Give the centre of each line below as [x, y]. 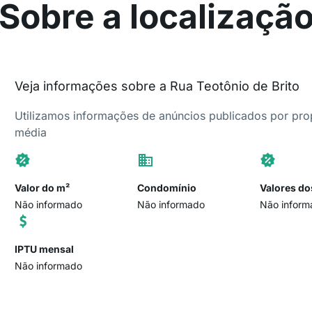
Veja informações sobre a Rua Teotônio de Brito [157, 86]
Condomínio [167, 188]
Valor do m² [42, 188]
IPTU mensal [45, 249]
